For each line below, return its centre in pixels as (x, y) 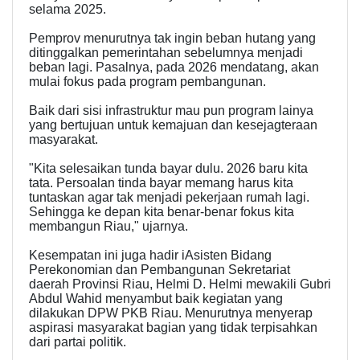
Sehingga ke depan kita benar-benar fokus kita (162, 212)
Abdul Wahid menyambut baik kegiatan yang (156, 299)
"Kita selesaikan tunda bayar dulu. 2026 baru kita (168, 169)
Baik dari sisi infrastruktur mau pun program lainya (171, 111)
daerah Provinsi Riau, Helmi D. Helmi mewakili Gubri (180, 284)
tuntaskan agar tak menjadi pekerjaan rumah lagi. (169, 198)
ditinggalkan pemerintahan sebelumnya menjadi (166, 53)
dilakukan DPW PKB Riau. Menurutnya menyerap (171, 313)
